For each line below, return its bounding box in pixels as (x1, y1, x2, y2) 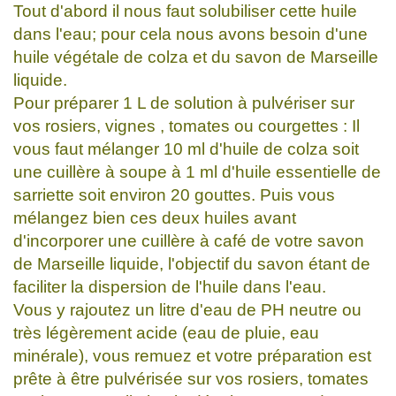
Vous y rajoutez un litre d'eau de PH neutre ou (13, 300, 362, 319)
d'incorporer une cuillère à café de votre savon (13, 231, 364, 250)
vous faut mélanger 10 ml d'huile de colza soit (13, 139, 359, 158)
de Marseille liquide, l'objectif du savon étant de (13, 254, 370, 273)
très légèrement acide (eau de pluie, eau (13, 323, 319, 342)
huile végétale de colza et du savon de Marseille (13, 47, 378, 66)
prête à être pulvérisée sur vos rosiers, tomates (13, 369, 369, 388)
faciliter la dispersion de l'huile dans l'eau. (13, 277, 326, 296)
